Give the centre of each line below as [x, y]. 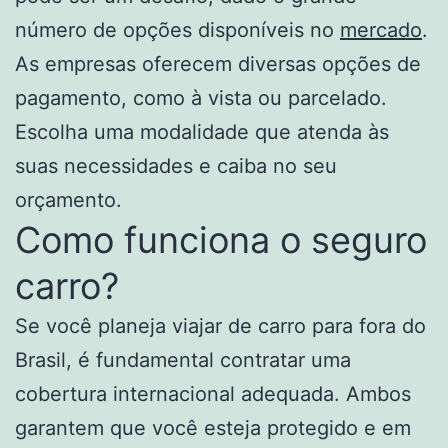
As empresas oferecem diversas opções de [218, 63]
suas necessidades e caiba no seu [176, 165]
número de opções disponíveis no [177, 29]
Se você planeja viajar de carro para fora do [220, 325]
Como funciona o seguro [221, 239]
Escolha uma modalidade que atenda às [202, 131]
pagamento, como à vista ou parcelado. [201, 97]
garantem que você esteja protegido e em [213, 427]
